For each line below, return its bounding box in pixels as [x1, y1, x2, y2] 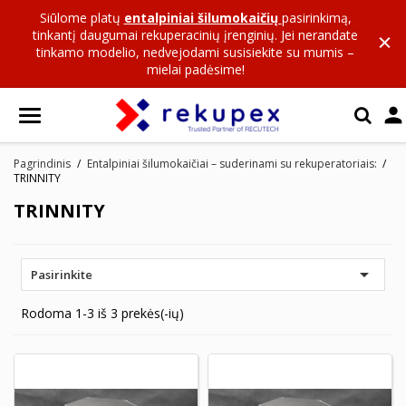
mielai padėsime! [146, 61, 245, 78]
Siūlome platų [39, 9, 124, 26]
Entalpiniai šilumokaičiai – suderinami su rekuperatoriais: [86, 156, 377, 171]
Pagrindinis [14, 156, 71, 171]
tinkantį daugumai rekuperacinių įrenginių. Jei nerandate [33, 26, 358, 43]
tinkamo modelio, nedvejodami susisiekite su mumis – [36, 43, 354, 61]
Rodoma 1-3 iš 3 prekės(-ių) [21, 304, 184, 322]
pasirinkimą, [281, 9, 352, 26]
